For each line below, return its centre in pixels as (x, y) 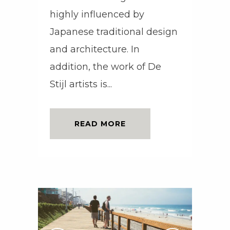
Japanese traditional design (114, 32)
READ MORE (100, 123)
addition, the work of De (106, 66)
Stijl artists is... (81, 84)
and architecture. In (95, 49)
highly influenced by (97, 14)
